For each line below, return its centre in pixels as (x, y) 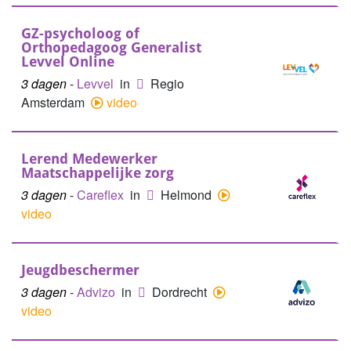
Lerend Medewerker (89, 159)
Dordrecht (181, 292)
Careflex (102, 195)
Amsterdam (54, 102)
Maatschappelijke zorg (98, 173)
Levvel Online (68, 62)
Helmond (188, 195)
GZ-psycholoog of (80, 33)
